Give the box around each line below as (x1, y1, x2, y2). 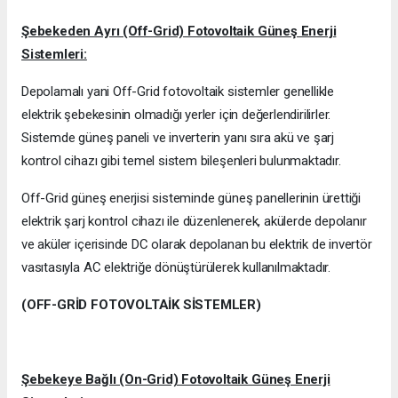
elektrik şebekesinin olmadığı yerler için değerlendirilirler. (21, 107, 331, 123)
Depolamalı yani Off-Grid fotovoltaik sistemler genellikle (21, 84, 335, 100)
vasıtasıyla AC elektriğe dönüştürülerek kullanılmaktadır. (21, 259, 331, 276)
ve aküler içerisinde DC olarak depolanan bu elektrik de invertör (21, 236, 372, 253)
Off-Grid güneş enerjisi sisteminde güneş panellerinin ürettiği (21, 190, 362, 207)
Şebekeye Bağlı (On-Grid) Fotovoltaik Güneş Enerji (21, 371, 330, 388)
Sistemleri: (21, 46, 87, 63)
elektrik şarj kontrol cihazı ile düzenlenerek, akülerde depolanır (21, 213, 367, 230)
